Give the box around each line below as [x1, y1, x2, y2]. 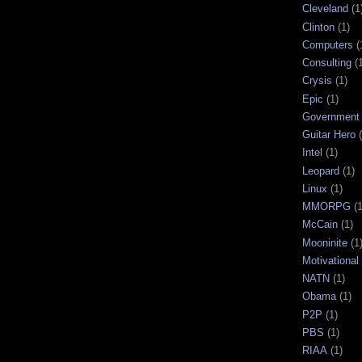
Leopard [302, 164, 339, 177]
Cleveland [302, 2, 348, 15]
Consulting [302, 57, 351, 69]
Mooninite [302, 236, 347, 249]
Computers [302, 38, 353, 51]
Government [302, 110, 360, 123]
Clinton [302, 20, 335, 33]
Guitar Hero [302, 128, 356, 141]
